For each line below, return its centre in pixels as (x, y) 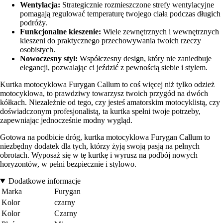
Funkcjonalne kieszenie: (60, 31)
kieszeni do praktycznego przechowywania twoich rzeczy (111, 40)
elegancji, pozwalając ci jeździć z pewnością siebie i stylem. (114, 67)
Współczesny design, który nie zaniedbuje (145, 58)
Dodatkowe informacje (44, 181)
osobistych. (38, 49)
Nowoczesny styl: (49, 58)
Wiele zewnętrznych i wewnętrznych (160, 31)
